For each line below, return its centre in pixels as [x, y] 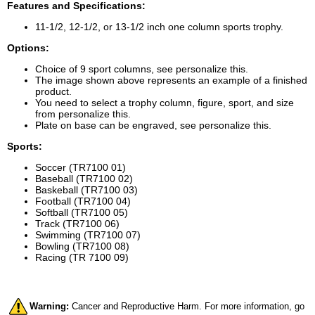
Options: [28, 48]
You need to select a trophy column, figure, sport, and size [165, 103]
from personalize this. [83, 114]
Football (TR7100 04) [83, 201]
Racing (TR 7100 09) [82, 257]
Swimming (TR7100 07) [88, 235]
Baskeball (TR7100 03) [86, 190]
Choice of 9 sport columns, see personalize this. [142, 69]
